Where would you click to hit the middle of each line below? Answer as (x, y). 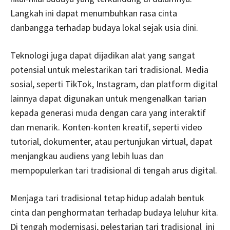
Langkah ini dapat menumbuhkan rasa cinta (94, 13)
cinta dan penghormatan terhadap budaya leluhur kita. (114, 212)
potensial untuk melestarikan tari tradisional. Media (109, 69)
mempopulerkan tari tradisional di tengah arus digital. (114, 170)
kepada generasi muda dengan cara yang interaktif (108, 112)
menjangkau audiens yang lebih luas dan (87, 156)
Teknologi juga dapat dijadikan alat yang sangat (103, 55)
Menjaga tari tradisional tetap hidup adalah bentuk (107, 198)
